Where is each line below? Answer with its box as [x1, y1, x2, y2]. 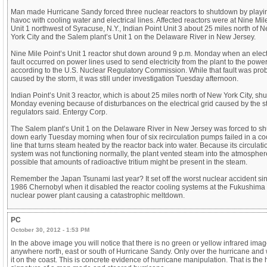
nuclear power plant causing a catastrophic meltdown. [11, 191, 185, 200]
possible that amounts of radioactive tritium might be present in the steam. [11, 157, 247, 166]
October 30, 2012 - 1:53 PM [11, 226, 89, 233]
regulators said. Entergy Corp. [11, 107, 107, 116]
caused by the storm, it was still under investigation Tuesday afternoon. [11, 74, 238, 83]
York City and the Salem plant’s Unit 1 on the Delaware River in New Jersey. [11, 32, 256, 41]
